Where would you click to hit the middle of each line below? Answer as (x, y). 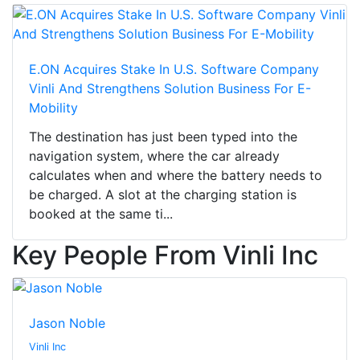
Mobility (53, 108)
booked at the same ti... (101, 214)
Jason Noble (67, 323)
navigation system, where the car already (154, 156)
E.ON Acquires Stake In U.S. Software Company (174, 70)
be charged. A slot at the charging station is (163, 195)
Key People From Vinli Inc (165, 256)
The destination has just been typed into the (163, 137)
